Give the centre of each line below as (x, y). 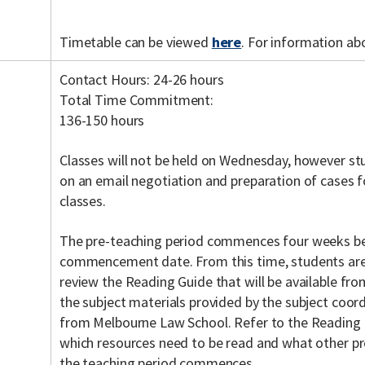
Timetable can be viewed (136, 42)
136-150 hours (102, 120)
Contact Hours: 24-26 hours (142, 79)
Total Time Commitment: (137, 100)
